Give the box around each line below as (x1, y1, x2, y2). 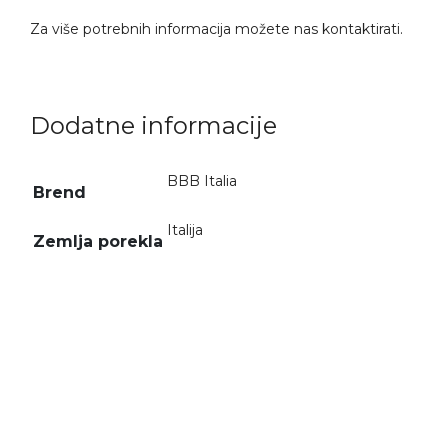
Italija (167, 220, 203, 239)
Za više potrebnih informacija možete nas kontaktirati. (30, 19, 403, 38)
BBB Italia (167, 171, 237, 190)
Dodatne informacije (30, 110, 277, 140)
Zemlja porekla (33, 231, 163, 251)
